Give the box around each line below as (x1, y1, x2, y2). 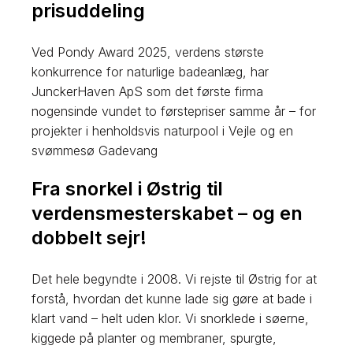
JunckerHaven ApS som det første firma (32, 84, 264, 100)
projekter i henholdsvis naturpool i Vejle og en (32, 123, 294, 139)
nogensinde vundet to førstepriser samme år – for (32, 103, 317, 120)
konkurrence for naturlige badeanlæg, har (32, 64, 269, 80)
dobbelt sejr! (32, 225, 147, 249)
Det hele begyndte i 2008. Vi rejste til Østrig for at (32, 270, 318, 287)
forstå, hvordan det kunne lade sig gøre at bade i (32, 290, 313, 307)
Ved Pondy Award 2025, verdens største (32, 44, 265, 61)
